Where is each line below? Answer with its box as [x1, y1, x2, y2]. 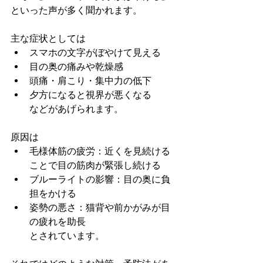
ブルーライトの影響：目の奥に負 [29, 174, 170, 185]
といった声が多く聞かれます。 [11, 5, 142, 16]
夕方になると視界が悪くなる [29, 89, 163, 100]
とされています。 [29, 230, 104, 241]
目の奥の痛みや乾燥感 [29, 61, 123, 72]
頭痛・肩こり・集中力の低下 [29, 75, 151, 86]
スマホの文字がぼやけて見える [29, 47, 161, 58]
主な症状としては [11, 33, 86, 44]
